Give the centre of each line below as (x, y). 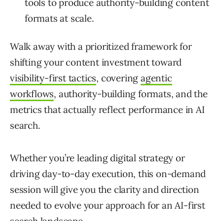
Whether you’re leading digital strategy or (97, 158)
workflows (32, 94)
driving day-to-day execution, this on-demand (108, 174)
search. (25, 126)
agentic (156, 78)
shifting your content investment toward (96, 62)
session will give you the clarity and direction (105, 190)
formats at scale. (59, 18)
